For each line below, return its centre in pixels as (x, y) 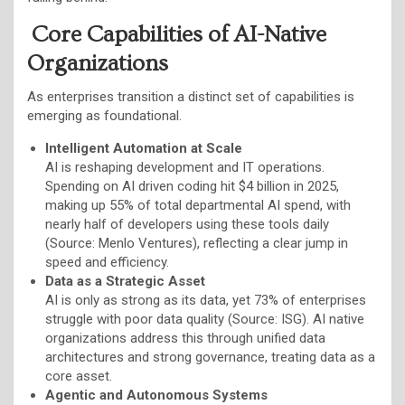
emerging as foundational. (104, 115)
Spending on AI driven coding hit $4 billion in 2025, (192, 186)
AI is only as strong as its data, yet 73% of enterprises (206, 300)
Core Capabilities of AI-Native (179, 34)
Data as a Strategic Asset (125, 281)
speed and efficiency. (107, 262)
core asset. (79, 376)
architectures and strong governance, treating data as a (210, 357)
